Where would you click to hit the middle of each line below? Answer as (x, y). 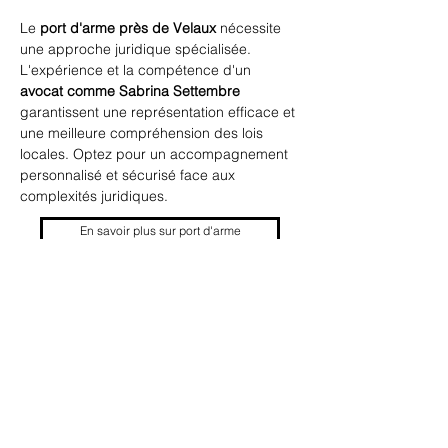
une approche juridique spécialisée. (137, 49)
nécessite (250, 28)
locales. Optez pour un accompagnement (156, 154)
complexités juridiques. (94, 196)
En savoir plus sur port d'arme (160, 230)
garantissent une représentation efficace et (159, 112)
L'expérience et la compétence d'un (137, 70)
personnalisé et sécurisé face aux (129, 175)
